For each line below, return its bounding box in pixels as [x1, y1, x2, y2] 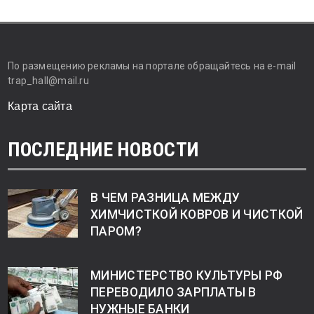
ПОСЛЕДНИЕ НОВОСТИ [8, 138, 199, 162]
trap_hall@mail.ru [8, 75, 89, 87]
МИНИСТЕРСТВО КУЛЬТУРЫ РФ [90, 268, 283, 283]
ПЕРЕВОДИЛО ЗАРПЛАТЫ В [90, 285, 257, 300]
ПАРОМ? [90, 224, 142, 239]
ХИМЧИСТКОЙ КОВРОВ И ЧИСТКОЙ [90, 207, 303, 222]
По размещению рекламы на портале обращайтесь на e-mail [8, 60, 296, 72]
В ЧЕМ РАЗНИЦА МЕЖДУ [90, 191, 240, 205]
